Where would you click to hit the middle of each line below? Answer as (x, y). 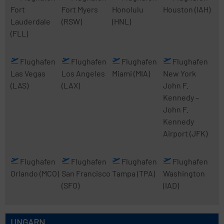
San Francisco (86, 173)
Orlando (25, 173)
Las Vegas (28, 73)
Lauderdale (30, 21)
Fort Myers (79, 9)
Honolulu (128, 9)
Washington (184, 173)
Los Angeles (83, 73)
